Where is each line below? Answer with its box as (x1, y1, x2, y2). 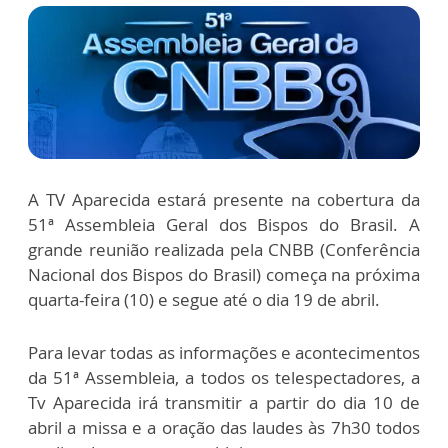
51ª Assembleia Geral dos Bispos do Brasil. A (28, 213, 420, 237)
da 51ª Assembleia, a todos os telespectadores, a (28, 366, 420, 390)
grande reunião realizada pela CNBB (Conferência (28, 238, 420, 262)
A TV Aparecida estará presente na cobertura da (28, 188, 420, 212)
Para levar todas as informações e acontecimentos (28, 341, 420, 365)
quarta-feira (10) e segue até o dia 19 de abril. (28, 288, 380, 312)
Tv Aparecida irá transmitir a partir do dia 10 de (28, 391, 420, 415)
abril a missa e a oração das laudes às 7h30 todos (28, 416, 420, 440)
